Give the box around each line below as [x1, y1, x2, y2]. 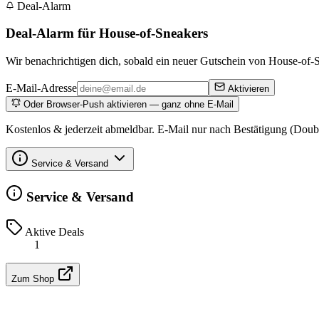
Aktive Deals [23, 225, 84, 238]
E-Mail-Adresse [6, 82, 77, 95]
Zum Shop [11, 273, 57, 284]
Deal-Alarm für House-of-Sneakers [6, 26, 208, 41]
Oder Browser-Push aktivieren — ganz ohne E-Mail [21, 99, 234, 110]
